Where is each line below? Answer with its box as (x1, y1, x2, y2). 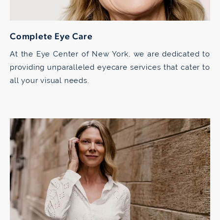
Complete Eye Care (10, 32, 93, 42)
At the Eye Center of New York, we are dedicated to (10, 49, 210, 58)
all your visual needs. (10, 76, 92, 84)
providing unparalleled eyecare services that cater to (10, 62, 210, 71)
